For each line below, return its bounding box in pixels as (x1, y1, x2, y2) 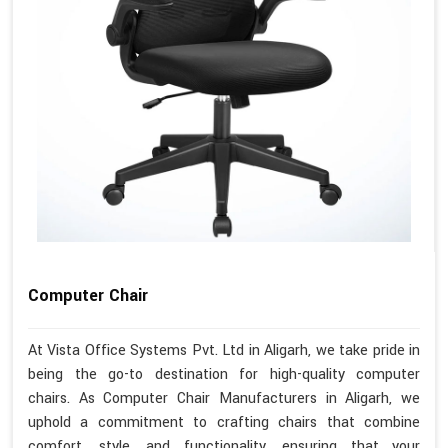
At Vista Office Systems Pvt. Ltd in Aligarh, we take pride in (28, 339, 420, 361)
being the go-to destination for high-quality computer (28, 363, 420, 385)
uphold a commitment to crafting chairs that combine (28, 411, 420, 433)
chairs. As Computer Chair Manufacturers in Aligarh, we (28, 387, 420, 409)
